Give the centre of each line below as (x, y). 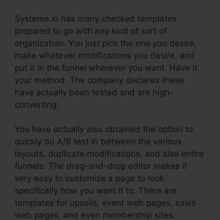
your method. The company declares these (99, 80)
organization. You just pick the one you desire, (106, 43)
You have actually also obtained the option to (104, 129)
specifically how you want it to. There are (96, 191)
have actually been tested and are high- (94, 92)
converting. (37, 104)
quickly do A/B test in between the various (98, 142)
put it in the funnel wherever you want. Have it (106, 68)
